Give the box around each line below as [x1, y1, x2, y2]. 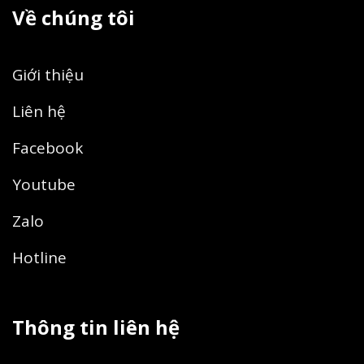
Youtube [12, 173, 76, 195]
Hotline [12, 246, 67, 268]
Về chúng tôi [12, 3, 135, 31]
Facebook [12, 136, 83, 158]
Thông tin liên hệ [12, 314, 180, 341]
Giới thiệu [12, 63, 84, 85]
